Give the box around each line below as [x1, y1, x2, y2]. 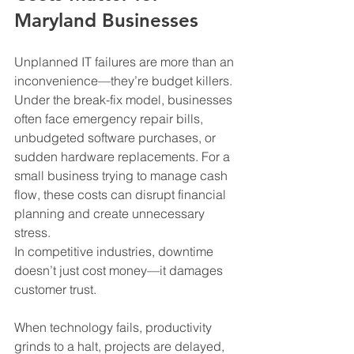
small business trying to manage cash [14, 168, 231, 184]
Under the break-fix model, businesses [14, 92, 235, 108]
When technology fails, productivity [14, 319, 215, 336]
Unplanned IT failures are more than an [14, 54, 237, 70]
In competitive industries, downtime [14, 243, 217, 260]
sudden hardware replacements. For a [14, 149, 233, 165]
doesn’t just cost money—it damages [14, 262, 226, 279]
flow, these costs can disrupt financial [14, 186, 229, 203]
